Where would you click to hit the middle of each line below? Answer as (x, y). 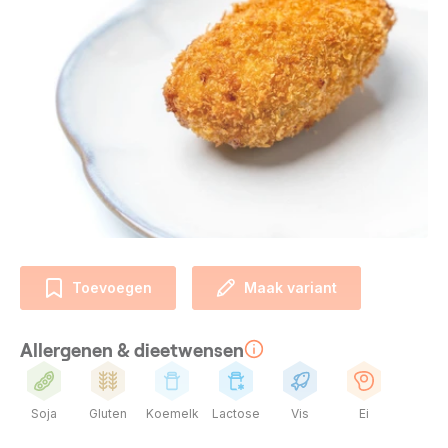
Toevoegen (112, 287)
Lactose (236, 413)
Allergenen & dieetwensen (132, 349)
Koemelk (172, 413)
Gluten (108, 413)
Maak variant (290, 287)
